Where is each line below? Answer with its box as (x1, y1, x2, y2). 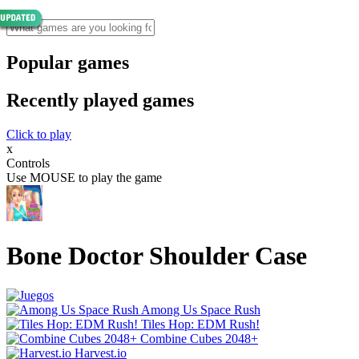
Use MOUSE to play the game (6, 170, 162, 184)
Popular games (6, 51, 129, 73)
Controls (6, 155, 50, 170)
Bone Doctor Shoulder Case (6, 241, 307, 271)
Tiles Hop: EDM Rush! (141, 317, 260, 331)
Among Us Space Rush (141, 302, 260, 317)
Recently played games (6, 89, 194, 111)
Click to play (6, 127, 71, 141)
